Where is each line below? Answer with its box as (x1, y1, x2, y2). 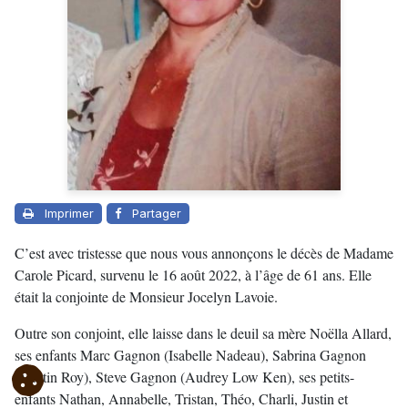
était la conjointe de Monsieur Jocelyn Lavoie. (15, 287, 278, 307)
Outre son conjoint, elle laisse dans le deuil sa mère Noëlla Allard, (15, 323, 392, 343)
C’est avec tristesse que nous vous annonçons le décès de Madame (15, 243, 393, 263)
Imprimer (45, 206, 94, 221)
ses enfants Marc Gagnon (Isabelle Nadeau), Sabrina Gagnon (15, 345, 366, 365)
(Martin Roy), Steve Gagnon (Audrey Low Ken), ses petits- (15, 367, 354, 387)
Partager (132, 206, 181, 221)
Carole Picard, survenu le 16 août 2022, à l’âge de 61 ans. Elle (15, 265, 372, 285)
